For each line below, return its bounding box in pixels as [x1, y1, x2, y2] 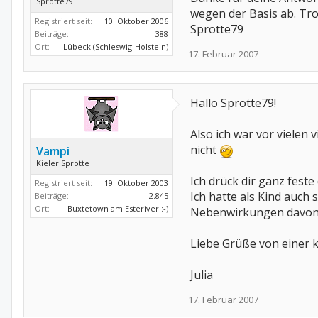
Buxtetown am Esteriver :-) [67, 203, 168, 214]
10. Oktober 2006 [104, 16, 168, 26]
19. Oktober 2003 [104, 177, 168, 188]
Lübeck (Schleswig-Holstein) [63, 41, 168, 52]
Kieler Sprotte [36, 158, 89, 168]
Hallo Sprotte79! [190, 95, 276, 111]
